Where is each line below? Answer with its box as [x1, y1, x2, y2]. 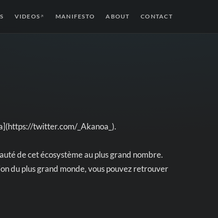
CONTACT [141, 13, 173, 20]
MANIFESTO [55, 13, 95, 20]
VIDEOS [14, 13, 40, 20]
